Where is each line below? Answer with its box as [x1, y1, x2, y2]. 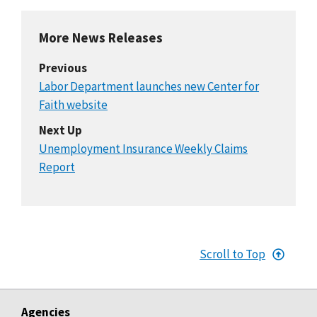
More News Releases [39, 28, 163, 46]
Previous [39, 59, 87, 76]
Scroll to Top [200, 246, 266, 262]
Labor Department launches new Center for [39, 78, 259, 94]
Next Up [39, 122, 82, 138]
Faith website [39, 96, 108, 113]
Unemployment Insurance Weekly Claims [39, 140, 248, 156]
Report [39, 158, 75, 175]
